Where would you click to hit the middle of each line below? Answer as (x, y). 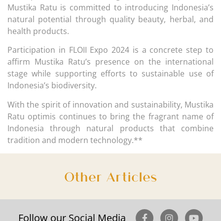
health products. (38, 31)
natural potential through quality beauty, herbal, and (110, 19)
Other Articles (110, 176)
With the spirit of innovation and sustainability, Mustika (110, 104)
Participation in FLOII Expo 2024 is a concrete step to (110, 50)
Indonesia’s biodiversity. (52, 86)
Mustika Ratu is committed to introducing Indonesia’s (110, 7)
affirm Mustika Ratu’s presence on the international (110, 62)
